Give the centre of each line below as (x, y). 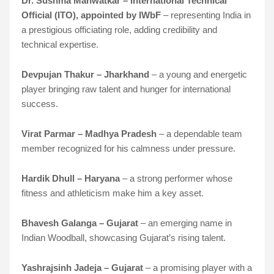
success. (39, 104)
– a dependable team (200, 134)
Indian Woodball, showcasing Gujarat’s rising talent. (123, 238)
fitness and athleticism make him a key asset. (112, 194)
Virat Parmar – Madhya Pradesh (89, 134)
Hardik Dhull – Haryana (70, 179)
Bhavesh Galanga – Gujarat (80, 224)
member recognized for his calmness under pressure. (128, 149)
